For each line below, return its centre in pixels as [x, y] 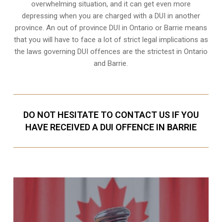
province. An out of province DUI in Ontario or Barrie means [111, 28]
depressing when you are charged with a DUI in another [111, 16]
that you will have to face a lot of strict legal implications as [111, 39]
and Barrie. [111, 63]
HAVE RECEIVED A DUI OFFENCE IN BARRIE [111, 127]
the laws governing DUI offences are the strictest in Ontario [111, 51]
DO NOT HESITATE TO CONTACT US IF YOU [111, 114]
